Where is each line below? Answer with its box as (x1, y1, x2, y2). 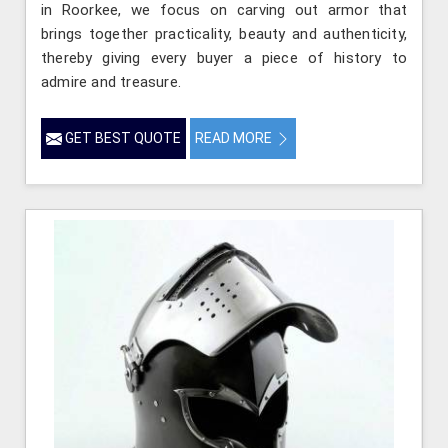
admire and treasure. (41, 73, 181, 92)
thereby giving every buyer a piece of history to (41, 49, 407, 68)
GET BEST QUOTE (62, 130, 181, 147)
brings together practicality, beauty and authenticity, (41, 25, 407, 44)
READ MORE (195, 130, 275, 147)
